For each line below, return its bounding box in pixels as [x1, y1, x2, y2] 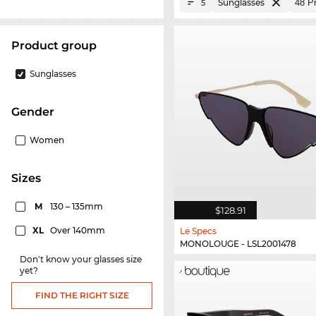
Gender [20, 105, 54, 119]
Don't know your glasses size [20, 254, 142, 265]
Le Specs [180, 225, 217, 236]
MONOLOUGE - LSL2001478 [180, 238, 296, 249]
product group [20, 39, 97, 53]
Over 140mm [50, 225, 107, 236]
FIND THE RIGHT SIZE [35, 290, 129, 301]
